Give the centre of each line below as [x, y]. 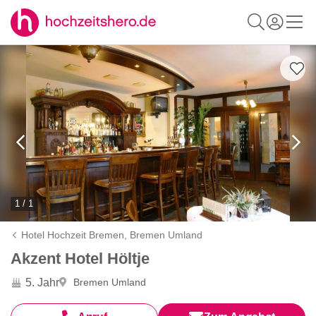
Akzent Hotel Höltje [80, 259]
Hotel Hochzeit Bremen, [76, 235]
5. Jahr [42, 282]
